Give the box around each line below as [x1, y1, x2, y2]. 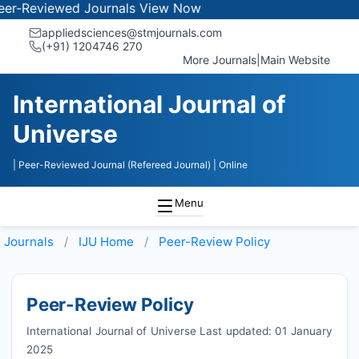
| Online [213, 159, 248, 171]
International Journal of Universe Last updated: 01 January [26, 324, 333, 337]
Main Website [260, 53, 330, 67]
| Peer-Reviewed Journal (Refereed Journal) [13, 159, 211, 171]
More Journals [183, 53, 256, 67]
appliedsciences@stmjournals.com [42, 26, 222, 39]
